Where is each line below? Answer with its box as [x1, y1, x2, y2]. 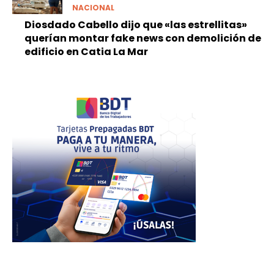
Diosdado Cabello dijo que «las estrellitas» [24, 17, 247, 32]
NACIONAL [72, 2, 114, 13]
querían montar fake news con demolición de [24, 31, 261, 45]
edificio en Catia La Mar [24, 44, 148, 59]
